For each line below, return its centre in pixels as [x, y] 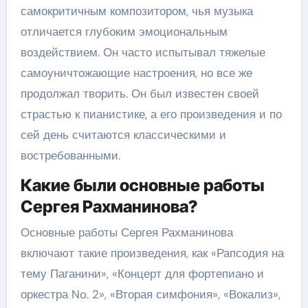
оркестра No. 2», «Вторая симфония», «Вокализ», [150, 294]
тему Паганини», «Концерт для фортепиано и [142, 273]
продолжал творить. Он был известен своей [140, 93]
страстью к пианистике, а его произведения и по [151, 114]
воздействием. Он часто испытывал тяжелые [143, 52]
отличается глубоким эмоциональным [124, 32]
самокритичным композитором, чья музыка [136, 11]
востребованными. [70, 155]
